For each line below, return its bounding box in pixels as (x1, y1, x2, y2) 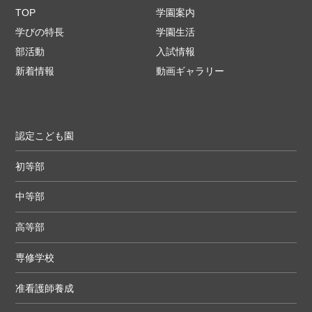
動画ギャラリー (156, 65, 224, 77)
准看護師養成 (15, 282, 75, 294)
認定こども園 (15, 130, 75, 141)
